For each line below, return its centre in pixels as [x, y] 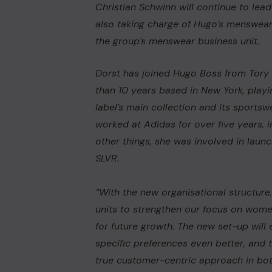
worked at [119, 124]
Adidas [159, 124]
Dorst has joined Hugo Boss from [172, 73]
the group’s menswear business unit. [177, 41]
